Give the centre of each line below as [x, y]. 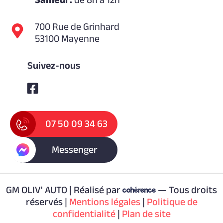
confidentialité [84, 213]
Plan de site [146, 213]
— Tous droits [188, 189]
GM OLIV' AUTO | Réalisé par [64, 189]
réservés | [47, 201]
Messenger [74, 149]
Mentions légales [105, 201]
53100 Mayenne [67, 38]
